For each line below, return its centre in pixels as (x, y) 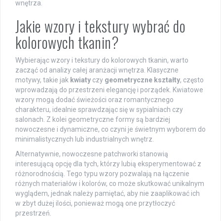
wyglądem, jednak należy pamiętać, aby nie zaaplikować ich (108, 194)
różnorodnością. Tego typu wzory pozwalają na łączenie (102, 174)
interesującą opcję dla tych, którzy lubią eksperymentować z (108, 164)
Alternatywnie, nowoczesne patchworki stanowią (92, 154)
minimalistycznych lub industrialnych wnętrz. (85, 139)
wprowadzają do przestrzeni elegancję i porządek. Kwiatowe (109, 90)
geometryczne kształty (142, 80)
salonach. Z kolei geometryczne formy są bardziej (93, 120)
